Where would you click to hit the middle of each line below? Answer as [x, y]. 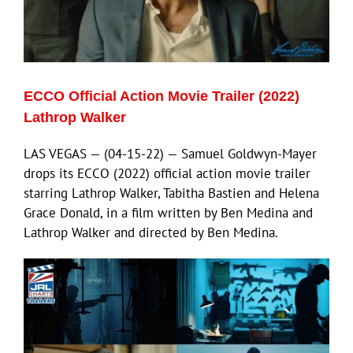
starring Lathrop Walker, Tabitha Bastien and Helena [171, 193]
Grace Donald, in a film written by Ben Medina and [168, 212]
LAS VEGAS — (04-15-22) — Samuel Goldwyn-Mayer [170, 153]
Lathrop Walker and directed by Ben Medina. [151, 232]
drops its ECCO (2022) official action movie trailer [167, 173]
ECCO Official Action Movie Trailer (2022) [162, 96]
